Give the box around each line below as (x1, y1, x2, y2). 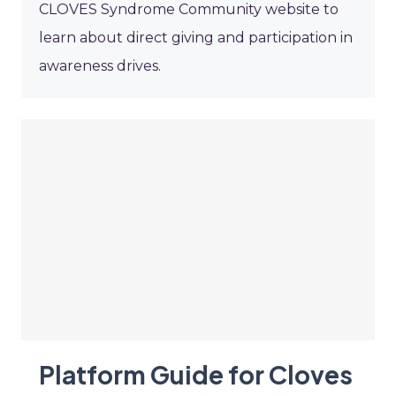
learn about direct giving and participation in (39, 28, 353, 46)
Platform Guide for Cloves (39, 358, 353, 390)
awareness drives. (39, 57, 161, 74)
